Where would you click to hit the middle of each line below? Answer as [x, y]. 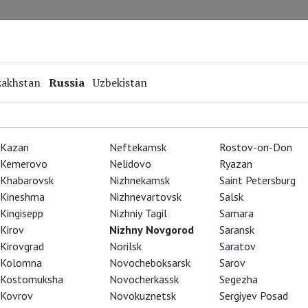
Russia [67, 82]
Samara [236, 213]
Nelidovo [131, 164]
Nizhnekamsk [140, 180]
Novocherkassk [144, 279]
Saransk [236, 230]
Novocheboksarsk [150, 263]
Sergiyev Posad [253, 296]
